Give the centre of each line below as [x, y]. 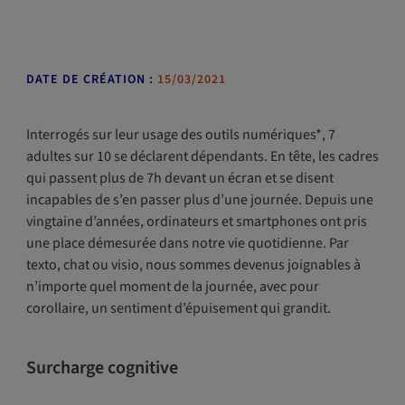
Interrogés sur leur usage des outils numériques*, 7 [180, 135]
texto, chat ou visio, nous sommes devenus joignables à [193, 265]
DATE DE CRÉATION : [89, 80]
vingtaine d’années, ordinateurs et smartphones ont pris [196, 221]
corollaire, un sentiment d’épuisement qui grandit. [178, 308]
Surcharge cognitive [102, 368]
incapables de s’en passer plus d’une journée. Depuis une [199, 200]
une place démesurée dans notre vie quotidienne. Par [187, 243]
